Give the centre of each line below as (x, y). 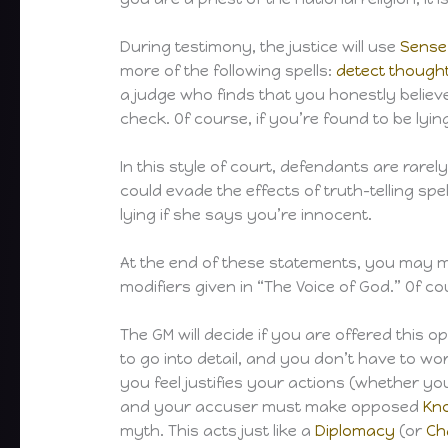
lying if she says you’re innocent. (246, 215)
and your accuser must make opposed (272, 407)
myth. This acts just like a (218, 431)
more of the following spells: (228, 71)
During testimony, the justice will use (260, 47)
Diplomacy (355, 431)
